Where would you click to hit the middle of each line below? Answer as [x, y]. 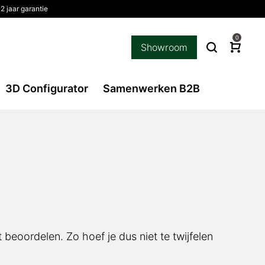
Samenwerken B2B [151, 88]
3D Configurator [46, 88]
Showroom [164, 47]
